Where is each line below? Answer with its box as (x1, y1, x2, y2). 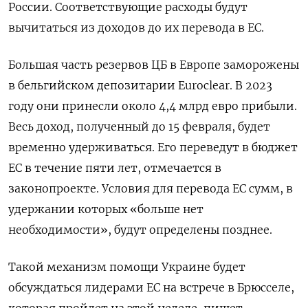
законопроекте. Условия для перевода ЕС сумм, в (8, 181, 293, 195)
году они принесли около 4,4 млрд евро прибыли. (8, 98, 297, 113)
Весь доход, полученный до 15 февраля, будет (8, 119, 270, 133)
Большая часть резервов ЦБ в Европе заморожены (8, 57, 299, 71)
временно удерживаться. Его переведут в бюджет (8, 140, 298, 154)
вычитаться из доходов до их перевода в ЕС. (8, 20, 264, 34)
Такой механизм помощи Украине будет (8, 259, 245, 274)
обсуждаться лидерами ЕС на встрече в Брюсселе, (8, 280, 294, 294)
